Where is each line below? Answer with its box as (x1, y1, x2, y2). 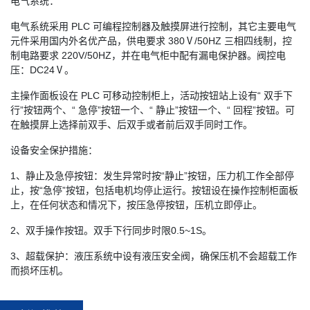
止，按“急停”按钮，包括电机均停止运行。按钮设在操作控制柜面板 (10, 184, 298, 196)
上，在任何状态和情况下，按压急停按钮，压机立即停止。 (10, 199, 262, 210)
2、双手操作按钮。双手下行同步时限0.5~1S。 (10, 224, 212, 236)
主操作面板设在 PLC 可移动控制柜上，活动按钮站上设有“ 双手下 (10, 89, 293, 101)
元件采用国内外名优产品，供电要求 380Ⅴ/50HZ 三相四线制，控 (10, 35, 292, 46)
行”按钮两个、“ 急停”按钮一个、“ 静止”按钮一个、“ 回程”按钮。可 (10, 104, 295, 116)
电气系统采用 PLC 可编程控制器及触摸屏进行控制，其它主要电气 (10, 20, 296, 32)
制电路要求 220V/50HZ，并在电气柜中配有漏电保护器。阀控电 (10, 49, 286, 61)
